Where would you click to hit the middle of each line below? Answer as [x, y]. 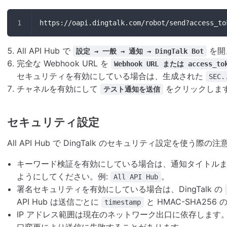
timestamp [123, 202]
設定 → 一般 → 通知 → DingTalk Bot [140, 51]
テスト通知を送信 [132, 89]
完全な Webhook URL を [64, 63]
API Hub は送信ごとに [59, 201]
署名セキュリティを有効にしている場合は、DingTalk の [121, 189]
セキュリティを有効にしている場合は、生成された [111, 76]
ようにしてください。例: [64, 176]
